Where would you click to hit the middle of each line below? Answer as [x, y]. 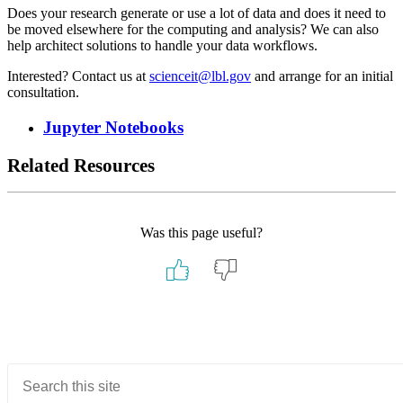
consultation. [43, 93]
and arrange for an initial [322, 76]
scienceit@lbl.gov [200, 76]
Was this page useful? [201, 232]
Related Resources [81, 165]
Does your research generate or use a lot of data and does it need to [197, 13]
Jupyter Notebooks [113, 127]
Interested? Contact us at [78, 76]
